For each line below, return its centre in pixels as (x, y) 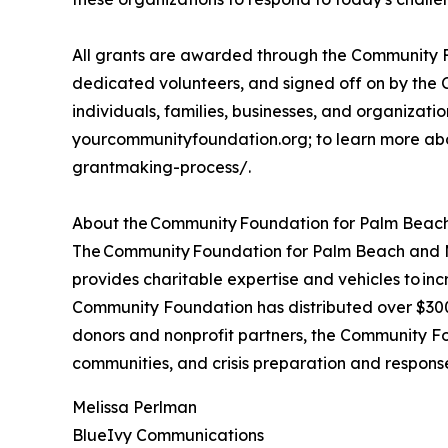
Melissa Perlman (134, 406)
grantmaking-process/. (161, 166)
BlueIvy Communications (168, 434)
